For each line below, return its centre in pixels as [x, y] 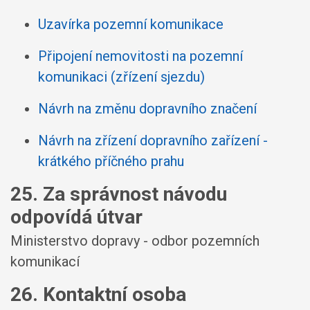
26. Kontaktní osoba [98, 294]
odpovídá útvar [76, 217]
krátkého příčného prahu [111, 161]
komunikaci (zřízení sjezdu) [121, 77]
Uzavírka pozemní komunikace [131, 24]
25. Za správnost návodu [119, 194]
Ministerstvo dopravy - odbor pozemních [135, 240]
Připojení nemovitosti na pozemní [140, 56]
